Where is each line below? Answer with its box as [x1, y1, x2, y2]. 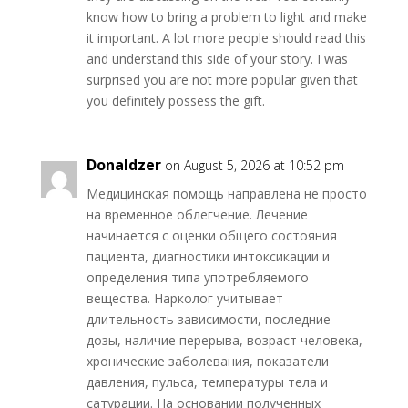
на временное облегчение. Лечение [86, 206, 308, 224]
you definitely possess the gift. [86, 92, 265, 110]
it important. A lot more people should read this [86, 29, 366, 47]
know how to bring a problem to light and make [86, 8, 367, 26]
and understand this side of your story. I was [86, 50, 348, 68]
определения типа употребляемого [86, 269, 309, 287]
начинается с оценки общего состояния [86, 227, 337, 245]
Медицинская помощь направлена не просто [86, 185, 367, 203]
